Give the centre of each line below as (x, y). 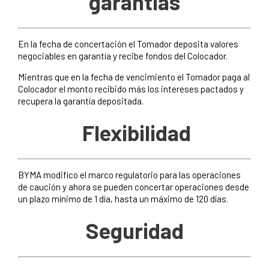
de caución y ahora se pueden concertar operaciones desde (134, 187)
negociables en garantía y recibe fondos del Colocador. (123, 56)
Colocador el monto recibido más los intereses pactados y (131, 89)
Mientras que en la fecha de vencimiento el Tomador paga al (134, 77)
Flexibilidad (134, 133)
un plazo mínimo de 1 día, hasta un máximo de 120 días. (123, 199)
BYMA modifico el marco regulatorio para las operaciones (129, 175)
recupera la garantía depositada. (81, 101)
